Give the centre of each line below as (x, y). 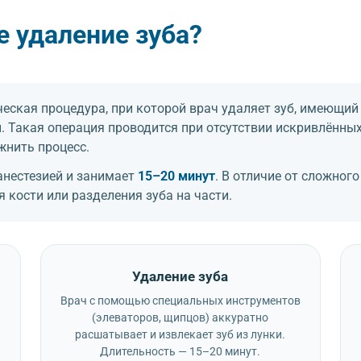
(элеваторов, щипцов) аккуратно (180, 317)
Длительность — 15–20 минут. (180, 351)
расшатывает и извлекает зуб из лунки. (180, 334)
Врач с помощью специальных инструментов (180, 301)
